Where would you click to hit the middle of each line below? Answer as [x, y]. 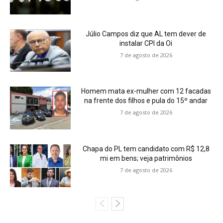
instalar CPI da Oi [146, 43]
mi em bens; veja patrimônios [146, 158]
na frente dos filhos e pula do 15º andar [146, 101]
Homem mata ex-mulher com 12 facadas [146, 91]
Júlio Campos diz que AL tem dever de [146, 34]
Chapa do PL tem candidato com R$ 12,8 [146, 149]
